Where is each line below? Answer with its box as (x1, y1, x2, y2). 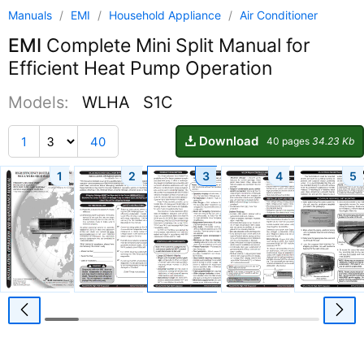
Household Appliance (109, 8, 224, 22)
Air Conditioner (240, 8, 318, 22)
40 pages (266, 135, 312, 148)
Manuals (8, 8, 52, 22)
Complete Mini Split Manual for (41, 34, 310, 58)
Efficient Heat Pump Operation (8, 57, 272, 80)
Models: (8, 93, 74, 112)
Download (199, 133, 258, 149)
